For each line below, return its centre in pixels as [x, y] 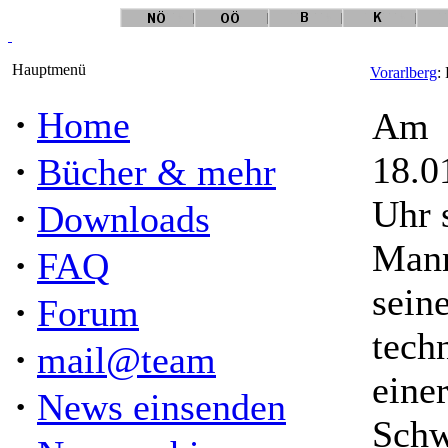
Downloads [123, 219]
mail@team [126, 360]
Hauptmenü [47, 69]
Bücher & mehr [156, 172]
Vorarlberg [403, 72]
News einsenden [161, 407]
